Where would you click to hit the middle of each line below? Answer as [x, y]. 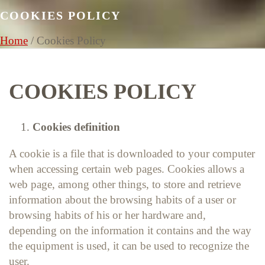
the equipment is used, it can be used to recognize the [129, 245]
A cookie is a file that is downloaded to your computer [132, 153]
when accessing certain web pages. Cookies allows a [127, 169]
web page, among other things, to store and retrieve [125, 184]
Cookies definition [78, 127]
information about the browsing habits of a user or [122, 199]
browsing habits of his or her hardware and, [107, 215]
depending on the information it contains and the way [130, 230]
